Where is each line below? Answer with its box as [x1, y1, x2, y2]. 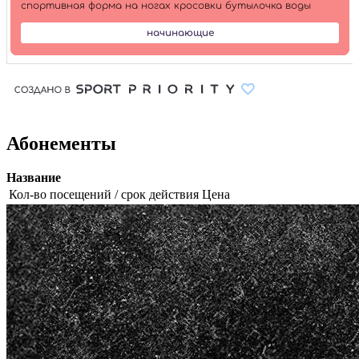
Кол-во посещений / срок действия [9, 188, 199, 202]
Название [6, 171, 61, 185]
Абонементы [6, 133, 116, 155]
